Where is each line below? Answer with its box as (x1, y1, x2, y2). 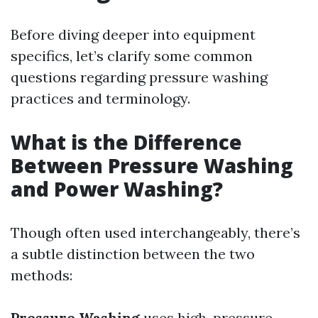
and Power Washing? (11, 175, 223, 202)
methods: (11, 266, 72, 284)
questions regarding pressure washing (11, 68, 268, 86)
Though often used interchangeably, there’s (11, 224, 300, 241)
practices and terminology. (11, 89, 190, 107)
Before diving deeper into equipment (11, 26, 256, 43)
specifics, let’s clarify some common (11, 47, 253, 65)
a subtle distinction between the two (11, 245, 255, 263)
